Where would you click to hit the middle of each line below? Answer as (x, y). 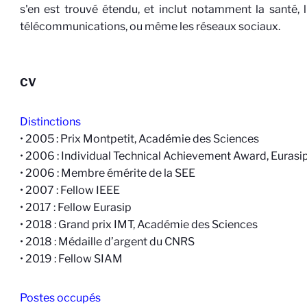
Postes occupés (61, 298)
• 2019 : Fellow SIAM (72, 259)
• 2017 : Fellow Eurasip (76, 207)
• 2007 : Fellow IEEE (70, 190)
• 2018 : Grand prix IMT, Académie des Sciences (139, 224)
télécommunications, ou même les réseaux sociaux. (150, 26)
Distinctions (51, 122)
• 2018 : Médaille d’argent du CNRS (108, 242)
